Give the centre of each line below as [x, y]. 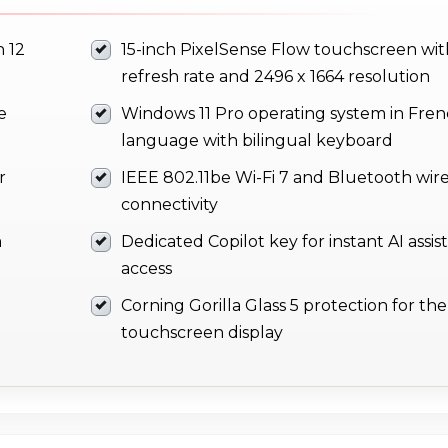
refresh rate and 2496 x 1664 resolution [275, 77]
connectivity [169, 205]
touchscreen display [202, 333]
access [146, 269]
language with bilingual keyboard [257, 141]
